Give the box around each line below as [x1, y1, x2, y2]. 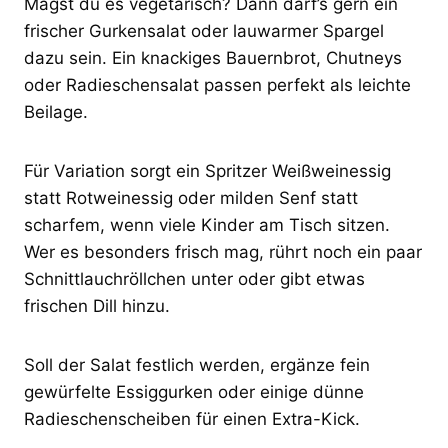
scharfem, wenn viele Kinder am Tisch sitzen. [24, 214, 390, 235]
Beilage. [24, 101, 88, 122]
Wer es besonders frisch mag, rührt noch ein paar [24, 241, 422, 262]
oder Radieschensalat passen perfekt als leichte [24, 74, 411, 95]
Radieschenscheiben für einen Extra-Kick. [24, 408, 360, 429]
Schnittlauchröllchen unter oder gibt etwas [24, 268, 365, 289]
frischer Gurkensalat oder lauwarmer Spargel [24, 20, 384, 41]
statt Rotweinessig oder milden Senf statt [24, 187, 358, 208]
